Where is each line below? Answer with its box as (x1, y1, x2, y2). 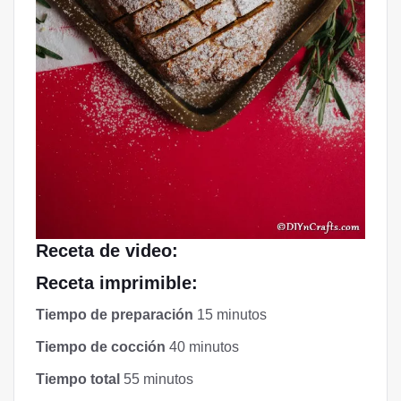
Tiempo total (36, 371, 120, 387)
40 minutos (166, 338, 239, 354)
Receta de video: (36, 240, 178, 260)
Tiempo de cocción (36, 338, 166, 354)
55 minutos (120, 371, 193, 387)
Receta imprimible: (36, 272, 198, 293)
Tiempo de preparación (36, 306, 193, 322)
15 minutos (193, 306, 267, 322)
